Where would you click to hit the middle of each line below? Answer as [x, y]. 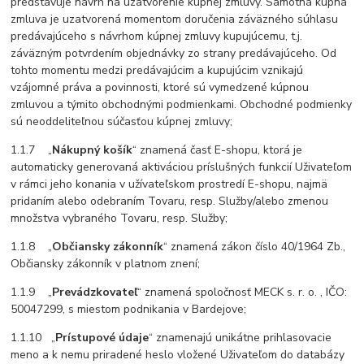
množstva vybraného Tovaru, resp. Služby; [119, 219]
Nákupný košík [93, 150]
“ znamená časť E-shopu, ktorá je [218, 150]
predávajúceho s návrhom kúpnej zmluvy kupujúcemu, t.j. [157, 37]
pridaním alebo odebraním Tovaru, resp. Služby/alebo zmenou [170, 201]
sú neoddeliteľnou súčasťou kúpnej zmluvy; [122, 122]
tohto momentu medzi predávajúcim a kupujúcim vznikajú [157, 71]
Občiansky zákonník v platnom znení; [106, 264]
